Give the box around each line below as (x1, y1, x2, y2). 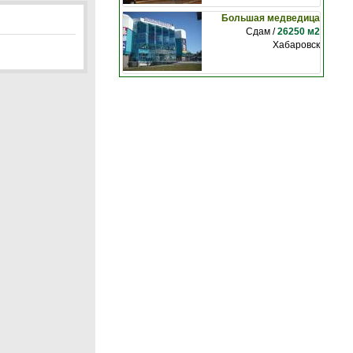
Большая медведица (221, 13, 320, 24)
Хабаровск (273, 39, 320, 50)
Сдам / (246, 26, 277, 37)
